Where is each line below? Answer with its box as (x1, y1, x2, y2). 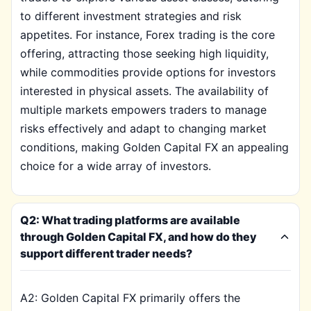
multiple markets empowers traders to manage (20, 103, 267, 117)
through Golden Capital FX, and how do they (20, 230, 257, 244)
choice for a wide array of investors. (20, 159, 211, 173)
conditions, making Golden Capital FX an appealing (20, 140, 289, 154)
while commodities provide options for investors (20, 65, 276, 79)
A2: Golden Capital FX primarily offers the (20, 291, 240, 305)
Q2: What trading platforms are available (20, 213, 240, 227)
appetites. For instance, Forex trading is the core (20, 28, 275, 42)
